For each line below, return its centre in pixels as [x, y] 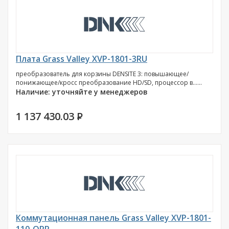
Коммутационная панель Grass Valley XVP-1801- [113, 218]
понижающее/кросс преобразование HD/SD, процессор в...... [109, 83]
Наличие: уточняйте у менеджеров [82, 92]
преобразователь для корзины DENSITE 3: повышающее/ [102, 74]
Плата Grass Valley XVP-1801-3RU [82, 59]
